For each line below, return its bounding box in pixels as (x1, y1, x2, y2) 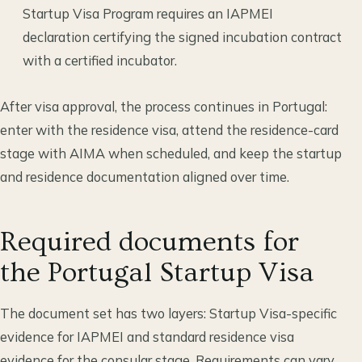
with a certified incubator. (23, 52, 177, 69)
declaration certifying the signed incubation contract (23, 28, 342, 46)
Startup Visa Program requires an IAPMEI (23, 5, 273, 23)
